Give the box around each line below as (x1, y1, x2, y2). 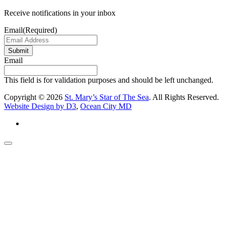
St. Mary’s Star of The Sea (65, 93, 149, 102)
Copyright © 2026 (4, 93, 65, 102)
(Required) (23, 26, 57, 35)
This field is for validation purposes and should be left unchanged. (4, 76, 213, 85)
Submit (8, 47, 29, 55)
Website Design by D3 (4, 102, 76, 111)
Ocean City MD (80, 102, 132, 111)
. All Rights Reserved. (149, 93, 219, 102)
